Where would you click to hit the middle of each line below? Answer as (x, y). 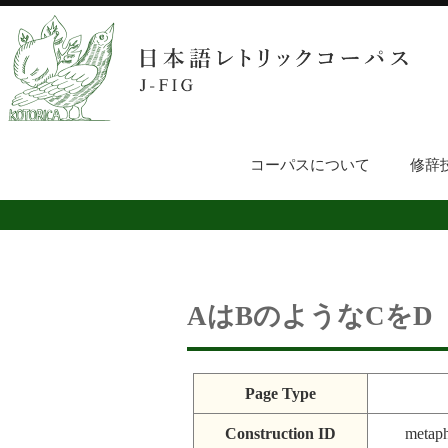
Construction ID (280, 434)
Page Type (280, 394)
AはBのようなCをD (310, 316)
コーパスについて (309, 165)
